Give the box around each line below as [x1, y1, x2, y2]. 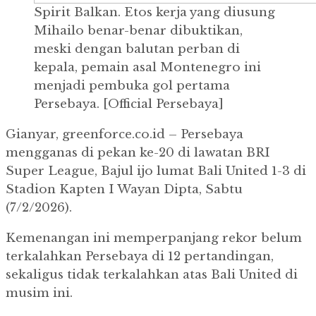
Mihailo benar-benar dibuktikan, [34, 23, 243, 39]
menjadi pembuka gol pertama [34, 78, 230, 94]
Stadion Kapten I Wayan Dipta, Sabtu [6, 182, 243, 197]
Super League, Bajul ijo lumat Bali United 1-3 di [6, 164, 306, 179]
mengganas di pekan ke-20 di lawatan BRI [6, 145, 270, 161]
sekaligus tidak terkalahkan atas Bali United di [6, 267, 298, 283]
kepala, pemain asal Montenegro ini [34, 60, 261, 75]
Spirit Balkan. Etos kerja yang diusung [34, 5, 275, 20]
